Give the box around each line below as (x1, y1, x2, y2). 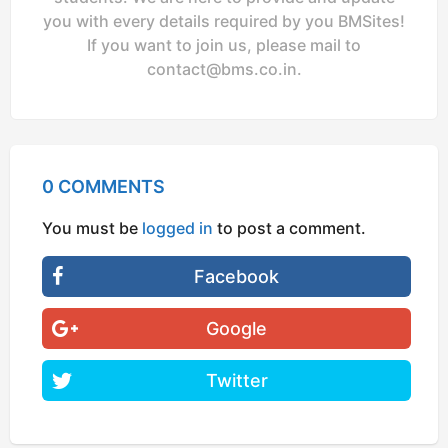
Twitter (205, 370, 268, 392)
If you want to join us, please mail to (87, 35, 361, 56)
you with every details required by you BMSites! (43, 11, 405, 32)
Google (206, 318, 268, 340)
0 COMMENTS (42, 175, 165, 197)
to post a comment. (213, 217, 366, 238)
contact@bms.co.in (146, 59, 297, 80)
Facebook (194, 266, 280, 288)
